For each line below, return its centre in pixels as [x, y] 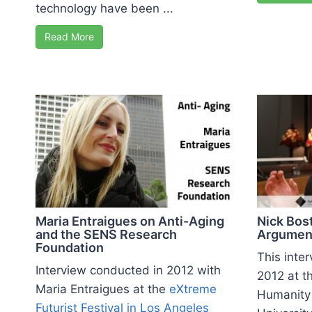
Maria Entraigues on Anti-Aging [130, 221]
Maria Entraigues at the [102, 289]
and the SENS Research [106, 234]
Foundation [70, 248]
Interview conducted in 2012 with [128, 270]
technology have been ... [104, 9]
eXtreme [193, 289]
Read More [69, 37]
